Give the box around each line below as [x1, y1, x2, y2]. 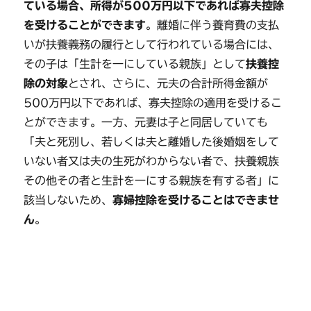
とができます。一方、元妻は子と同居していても [24, 117, 269, 128]
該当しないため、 [24, 194, 113, 205]
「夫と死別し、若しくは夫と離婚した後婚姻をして [24, 136, 280, 147]
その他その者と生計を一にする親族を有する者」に [24, 175, 280, 186]
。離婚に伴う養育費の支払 [146, 19, 280, 31]
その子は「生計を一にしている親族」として [24, 58, 246, 69]
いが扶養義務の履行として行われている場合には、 [24, 39, 280, 50]
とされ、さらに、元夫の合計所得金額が [68, 78, 269, 89]
